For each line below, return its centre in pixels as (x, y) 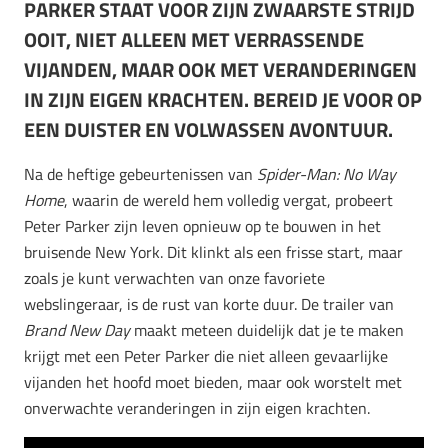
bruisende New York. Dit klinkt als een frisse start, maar (213, 251)
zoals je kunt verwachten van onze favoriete (174, 277)
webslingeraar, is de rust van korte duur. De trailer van (209, 303)
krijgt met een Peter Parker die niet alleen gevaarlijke (206, 355)
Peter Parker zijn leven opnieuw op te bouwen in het (202, 225)
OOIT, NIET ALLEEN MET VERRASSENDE (194, 39)
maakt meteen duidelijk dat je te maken (267, 329)
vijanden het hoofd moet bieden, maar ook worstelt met (213, 381)
